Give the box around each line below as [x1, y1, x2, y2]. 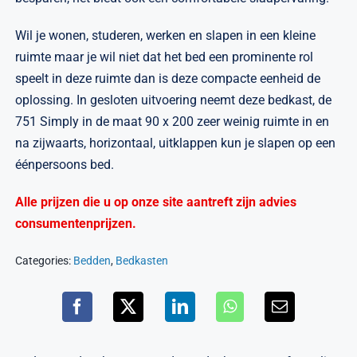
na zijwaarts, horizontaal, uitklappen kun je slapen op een [15, 135, 336, 151]
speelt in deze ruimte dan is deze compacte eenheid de [15, 71, 321, 87]
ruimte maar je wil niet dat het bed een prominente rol [15, 49, 314, 65]
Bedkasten [116, 254, 169, 268]
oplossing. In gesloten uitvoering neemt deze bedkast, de [15, 92, 332, 108]
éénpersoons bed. [15, 157, 115, 173]
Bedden [73, 254, 112, 268]
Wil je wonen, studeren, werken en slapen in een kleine [15, 28, 316, 44]
